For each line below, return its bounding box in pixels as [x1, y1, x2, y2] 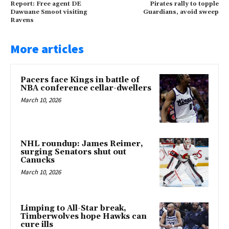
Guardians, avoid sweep [143, 8, 219, 16]
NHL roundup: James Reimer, [20, 139, 143, 149]
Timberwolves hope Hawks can [20, 212, 147, 221]
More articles [10, 40, 84, 57]
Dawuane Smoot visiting [10, 8, 87, 16]
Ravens [10, 16, 34, 24]
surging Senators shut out [20, 147, 126, 157]
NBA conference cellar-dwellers [20, 83, 151, 93]
